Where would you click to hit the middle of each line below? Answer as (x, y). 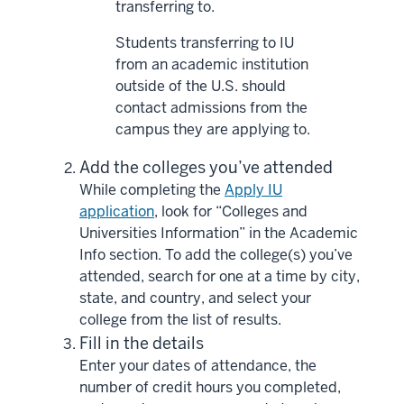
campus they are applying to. (213, 129)
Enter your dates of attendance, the (198, 365)
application (117, 211)
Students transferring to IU (205, 42)
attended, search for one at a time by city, (220, 276)
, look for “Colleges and (231, 211)
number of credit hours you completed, (210, 387)
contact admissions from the (211, 107)
